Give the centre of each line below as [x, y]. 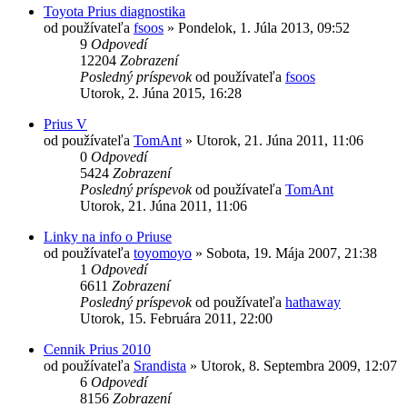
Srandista [160, 365]
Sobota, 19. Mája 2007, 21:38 [292, 253]
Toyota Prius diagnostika [114, 11]
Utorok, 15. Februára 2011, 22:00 [176, 318]
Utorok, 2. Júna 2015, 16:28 [161, 93]
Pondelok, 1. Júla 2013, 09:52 [264, 27]
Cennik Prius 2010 [97, 349]
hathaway [313, 302]
